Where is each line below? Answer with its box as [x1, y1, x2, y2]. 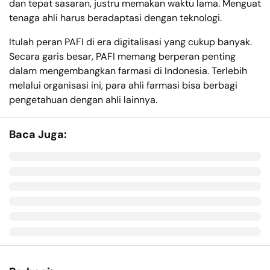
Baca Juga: [9, 127, 67, 142]
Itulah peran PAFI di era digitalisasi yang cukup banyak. [9, 36, 252, 48]
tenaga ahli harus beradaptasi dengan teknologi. [9, 11, 222, 24]
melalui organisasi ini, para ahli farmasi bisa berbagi [9, 79, 237, 92]
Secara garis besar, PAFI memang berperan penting [9, 50, 236, 63]
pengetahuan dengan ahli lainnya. [9, 93, 157, 106]
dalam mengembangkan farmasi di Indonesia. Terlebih [9, 64, 247, 77]
